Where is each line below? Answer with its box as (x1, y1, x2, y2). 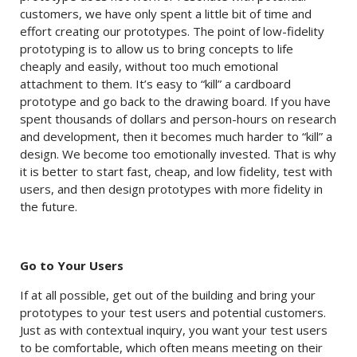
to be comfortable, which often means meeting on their (20, 339, 323, 355)
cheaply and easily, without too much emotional (20, 58, 278, 74)
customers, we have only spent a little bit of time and (20, 6, 312, 22)
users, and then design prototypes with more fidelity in (20, 181, 323, 197)
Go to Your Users (20, 257, 124, 273)
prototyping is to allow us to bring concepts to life (20, 41, 293, 57)
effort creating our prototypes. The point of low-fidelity (20, 23, 324, 39)
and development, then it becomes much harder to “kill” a (20, 128, 332, 144)
